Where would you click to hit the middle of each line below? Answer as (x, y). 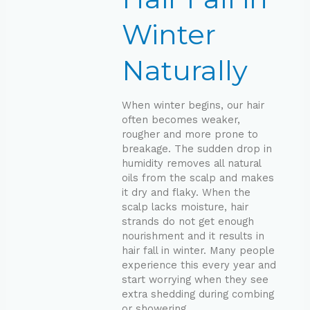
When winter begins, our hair (193, 106)
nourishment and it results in (193, 236)
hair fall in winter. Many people (198, 251)
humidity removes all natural (191, 164)
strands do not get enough (188, 222)
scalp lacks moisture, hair (185, 207)
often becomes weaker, (181, 120)
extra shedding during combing (198, 294)
